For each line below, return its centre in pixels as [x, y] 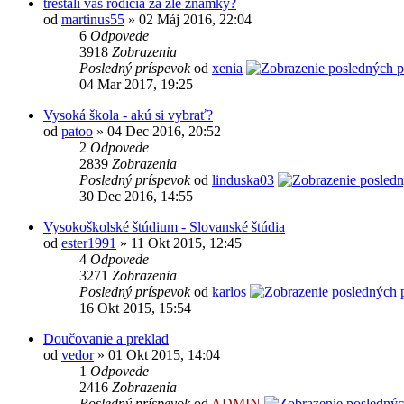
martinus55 [93, 20]
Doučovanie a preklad [106, 339]
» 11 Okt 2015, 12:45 [179, 243]
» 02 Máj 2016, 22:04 [188, 20]
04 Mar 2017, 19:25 [136, 85]
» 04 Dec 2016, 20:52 [157, 132]
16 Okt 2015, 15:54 [135, 308]
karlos [229, 292]
